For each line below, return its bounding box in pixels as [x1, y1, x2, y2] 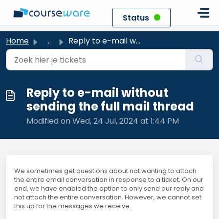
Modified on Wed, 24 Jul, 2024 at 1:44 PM [26, 115, 179, 127]
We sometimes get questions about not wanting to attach [14, 166, 197, 175]
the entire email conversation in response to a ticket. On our [14, 175, 203, 184]
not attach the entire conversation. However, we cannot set [14, 193, 201, 202]
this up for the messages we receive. [14, 201, 132, 211]
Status [123, 12, 149, 23]
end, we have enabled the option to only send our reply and [14, 184, 204, 193]
